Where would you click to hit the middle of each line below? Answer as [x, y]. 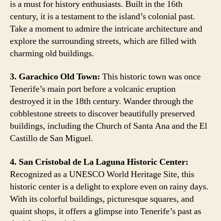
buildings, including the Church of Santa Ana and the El [109, 126]
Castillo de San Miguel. [52, 138]
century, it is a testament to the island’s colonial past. [103, 16]
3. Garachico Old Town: [55, 77]
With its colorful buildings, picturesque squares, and [102, 199]
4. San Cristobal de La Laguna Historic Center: [99, 162]
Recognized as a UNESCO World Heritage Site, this [102, 174]
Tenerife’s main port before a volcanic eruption [93, 89]
